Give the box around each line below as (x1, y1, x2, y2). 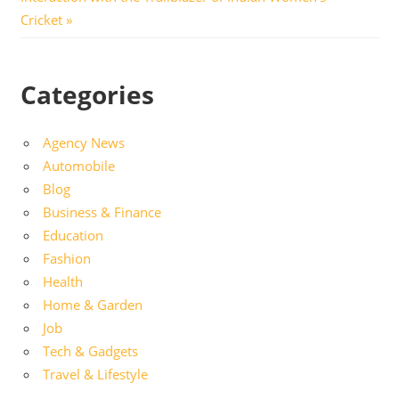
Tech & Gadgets (43, 341, 138, 360)
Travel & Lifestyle (43, 364, 148, 383)
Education (43, 225, 103, 244)
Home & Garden (43, 295, 142, 313)
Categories (20, 77, 154, 111)
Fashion (43, 248, 91, 267)
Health (43, 272, 83, 290)
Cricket (20, 10, 62, 28)
